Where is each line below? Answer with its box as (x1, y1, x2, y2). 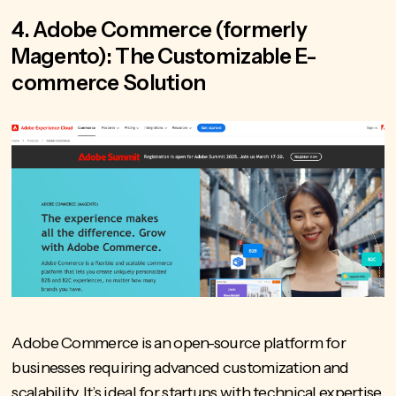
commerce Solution (11, 70, 206, 96)
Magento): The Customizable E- (11, 43, 317, 70)
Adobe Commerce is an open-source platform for (11, 333, 346, 354)
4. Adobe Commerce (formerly (11, 17, 307, 43)
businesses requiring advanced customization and (11, 358, 349, 378)
